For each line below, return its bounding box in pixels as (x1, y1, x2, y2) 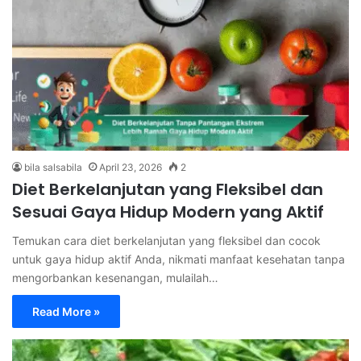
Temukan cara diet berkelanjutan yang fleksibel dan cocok (12, 234, 321, 248)
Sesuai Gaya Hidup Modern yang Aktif (12, 201, 324, 224)
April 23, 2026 (99, 161, 162, 174)
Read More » (32, 305, 100, 319)
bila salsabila (24, 161, 82, 174)
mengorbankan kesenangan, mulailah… (12, 271, 218, 285)
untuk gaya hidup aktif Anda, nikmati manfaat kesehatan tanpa (12, 252, 345, 267)
